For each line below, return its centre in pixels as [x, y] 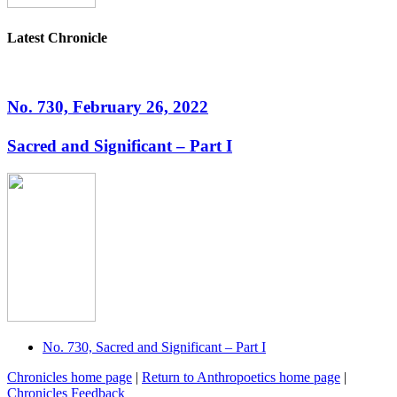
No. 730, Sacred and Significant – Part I [154, 346]
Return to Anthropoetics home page [241, 377]
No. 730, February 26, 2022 [108, 107]
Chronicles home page [70, 377]
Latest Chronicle [57, 38]
